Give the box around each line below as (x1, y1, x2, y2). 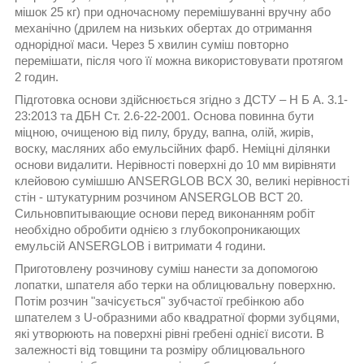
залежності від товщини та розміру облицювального (15, 342, 305, 357)
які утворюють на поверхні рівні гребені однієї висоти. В (15, 326, 324, 340)
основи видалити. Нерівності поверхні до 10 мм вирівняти (15, 157, 336, 171)
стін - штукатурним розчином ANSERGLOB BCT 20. (15, 189, 303, 204)
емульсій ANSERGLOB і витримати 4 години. (15, 238, 266, 253)
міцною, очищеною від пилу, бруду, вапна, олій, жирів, (15, 124, 314, 139)
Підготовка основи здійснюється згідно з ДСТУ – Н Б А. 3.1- (15, 92, 348, 106)
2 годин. (15, 69, 58, 84)
